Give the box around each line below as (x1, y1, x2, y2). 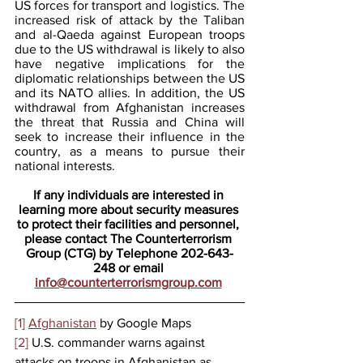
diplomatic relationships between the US (15, 70, 245, 85)
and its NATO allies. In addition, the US (15, 85, 245, 100)
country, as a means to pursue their (15, 143, 245, 158)
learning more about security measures (18, 202, 241, 216)
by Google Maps (96, 315, 191, 330)
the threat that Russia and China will (15, 114, 245, 129)
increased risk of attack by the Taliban (15, 12, 245, 27)
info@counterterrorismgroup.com (34, 275, 222, 289)
